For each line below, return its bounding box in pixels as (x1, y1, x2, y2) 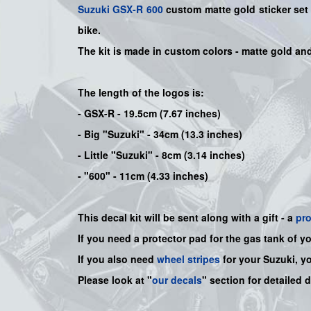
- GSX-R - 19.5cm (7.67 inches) (78, 106, 224, 121)
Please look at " (78, 273, 152, 287)
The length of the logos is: (78, 85, 204, 100)
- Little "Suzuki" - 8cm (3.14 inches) (78, 148, 245, 162)
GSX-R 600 (112, 2, 163, 17)
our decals (152, 273, 202, 287)
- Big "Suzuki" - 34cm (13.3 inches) (78, 127, 245, 142)
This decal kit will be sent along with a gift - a (78, 210, 296, 225)
